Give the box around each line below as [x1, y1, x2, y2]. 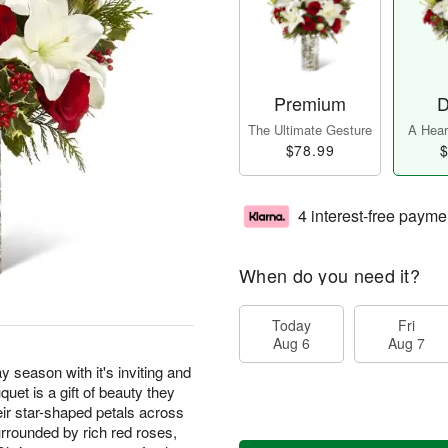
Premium [274, 90, 346, 117]
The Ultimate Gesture [248, 120, 372, 140]
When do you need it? [239, 262, 420, 289]
